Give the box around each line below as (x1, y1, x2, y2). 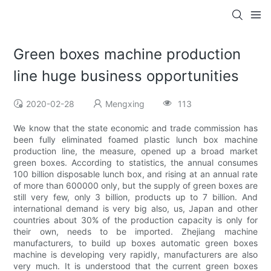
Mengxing (105, 99, 145, 109)
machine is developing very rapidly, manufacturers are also (13, 249, 258, 260)
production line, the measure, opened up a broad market (13, 146, 258, 157)
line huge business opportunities (13, 67, 240, 85)
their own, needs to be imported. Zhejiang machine (13, 226, 258, 237)
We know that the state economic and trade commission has (13, 123, 258, 134)
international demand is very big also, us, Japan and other (13, 203, 258, 214)
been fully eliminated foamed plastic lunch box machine (13, 134, 258, 145)
